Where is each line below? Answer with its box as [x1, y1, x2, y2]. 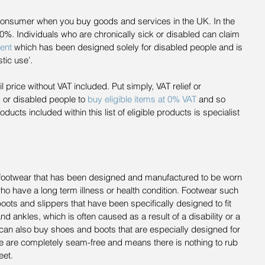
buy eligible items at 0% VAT [88, 93, 196, 105]
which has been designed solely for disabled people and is [12, 41, 245, 53]
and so [196, 93, 228, 105]
